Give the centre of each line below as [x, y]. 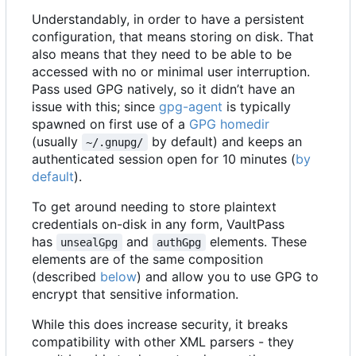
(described [66, 276]
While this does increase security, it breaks [160, 324]
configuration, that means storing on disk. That [173, 36]
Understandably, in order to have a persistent [168, 19]
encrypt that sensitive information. [135, 294]
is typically [257, 106]
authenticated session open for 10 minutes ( [164, 159]
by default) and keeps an [226, 141]
